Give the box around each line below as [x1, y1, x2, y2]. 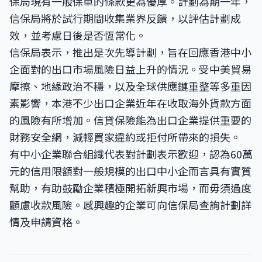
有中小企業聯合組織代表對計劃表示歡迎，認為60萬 [9, 146, 253, 161]
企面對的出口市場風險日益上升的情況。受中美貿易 [9, 61, 251, 77]
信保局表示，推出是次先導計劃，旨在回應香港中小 [9, 44, 251, 60]
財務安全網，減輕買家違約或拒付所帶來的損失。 [9, 129, 241, 144]
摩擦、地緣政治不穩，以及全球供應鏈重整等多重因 [9, 78, 251, 94]
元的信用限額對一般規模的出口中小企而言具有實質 [9, 163, 251, 178]
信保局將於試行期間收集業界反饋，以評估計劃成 [9, 11, 241, 26]
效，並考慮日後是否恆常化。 [9, 27, 146, 43]
